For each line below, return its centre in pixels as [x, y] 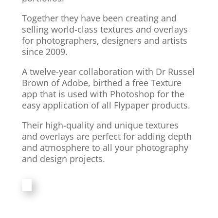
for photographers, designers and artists [104, 40]
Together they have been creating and [99, 18]
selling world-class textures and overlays [105, 29]
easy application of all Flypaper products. [106, 105]
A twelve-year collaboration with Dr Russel [108, 72]
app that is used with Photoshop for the [103, 94]
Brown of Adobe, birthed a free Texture [101, 83]
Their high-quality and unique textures [100, 125]
